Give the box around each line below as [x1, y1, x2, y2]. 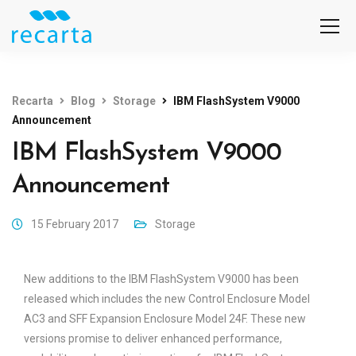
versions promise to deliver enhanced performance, [24, 332, 282, 345]
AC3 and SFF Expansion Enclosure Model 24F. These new [24, 312, 306, 325]
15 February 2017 [31, 218, 118, 230]
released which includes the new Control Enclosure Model [24, 292, 310, 305]
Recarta [12, 95, 53, 107]
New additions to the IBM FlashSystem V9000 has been [24, 273, 299, 285]
